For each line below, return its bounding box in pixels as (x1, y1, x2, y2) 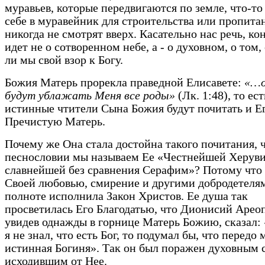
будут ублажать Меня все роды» (5, 89, 175, 102)
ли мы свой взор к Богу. (5, 54, 123, 67)
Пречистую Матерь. (5, 115, 105, 128)
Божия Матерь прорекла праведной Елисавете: (5, 76, 244, 89)
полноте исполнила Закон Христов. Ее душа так (5, 190, 248, 203)
